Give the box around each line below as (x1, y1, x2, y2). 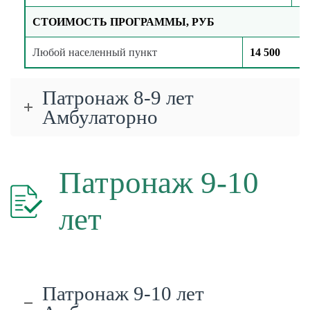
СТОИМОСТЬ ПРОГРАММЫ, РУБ (33, 15, 215, 28)
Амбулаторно (42, 105, 158, 128)
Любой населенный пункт (33, 46, 157, 58)
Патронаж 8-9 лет (42, 86, 194, 109)
